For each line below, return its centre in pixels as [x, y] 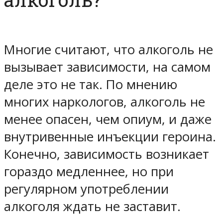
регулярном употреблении [86, 189]
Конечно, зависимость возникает [107, 154]
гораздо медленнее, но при [89, 171]
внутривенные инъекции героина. [110, 136]
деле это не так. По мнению [91, 84]
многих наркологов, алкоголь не [105, 102]
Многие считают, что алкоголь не [109, 49]
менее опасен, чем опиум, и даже [108, 119]
